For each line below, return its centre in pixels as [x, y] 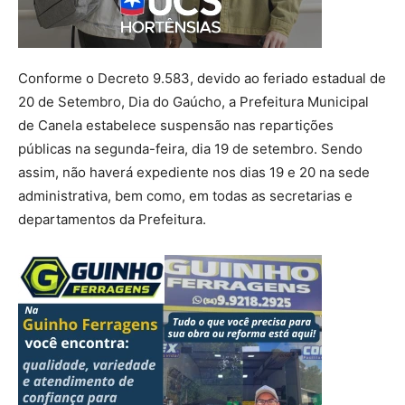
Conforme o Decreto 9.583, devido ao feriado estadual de [202, 79]
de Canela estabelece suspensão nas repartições [176, 126]
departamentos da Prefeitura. [112, 220]
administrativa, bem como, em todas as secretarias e [185, 196]
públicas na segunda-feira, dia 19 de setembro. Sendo [190, 149]
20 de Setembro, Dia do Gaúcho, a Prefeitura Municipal [193, 102]
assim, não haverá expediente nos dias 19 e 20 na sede [194, 173]
